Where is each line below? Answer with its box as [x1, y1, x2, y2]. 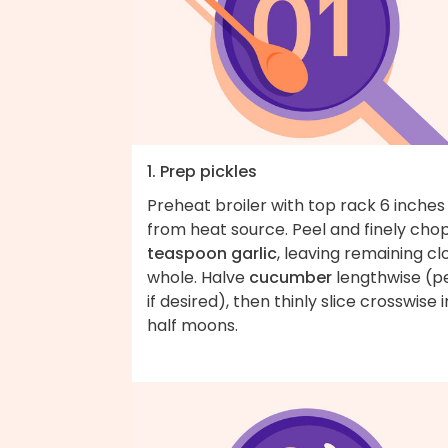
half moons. [147, 313, 266, 337]
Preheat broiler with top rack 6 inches [147, 193, 445, 217]
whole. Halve [147, 265, 249, 289]
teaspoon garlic [147, 241, 277, 265]
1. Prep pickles [147, 159, 257, 183]
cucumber [249, 265, 332, 289]
